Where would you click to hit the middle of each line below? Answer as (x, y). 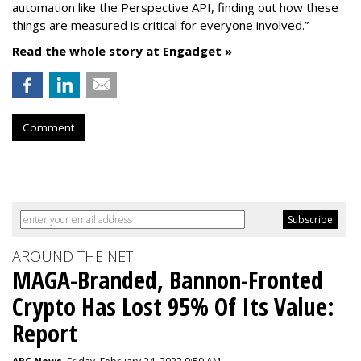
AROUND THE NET (73, 256)
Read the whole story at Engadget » (122, 51)
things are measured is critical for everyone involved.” (160, 25)
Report (45, 333)
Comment (48, 127)
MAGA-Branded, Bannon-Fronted (168, 280)
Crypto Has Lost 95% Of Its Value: (173, 307)
